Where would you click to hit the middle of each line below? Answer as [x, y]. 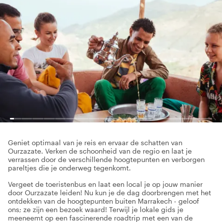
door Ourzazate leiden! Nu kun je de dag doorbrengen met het [110, 193]
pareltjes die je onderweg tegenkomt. [69, 168]
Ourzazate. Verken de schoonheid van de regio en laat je [100, 151]
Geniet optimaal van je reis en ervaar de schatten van [95, 142]
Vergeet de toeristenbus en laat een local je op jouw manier [105, 184]
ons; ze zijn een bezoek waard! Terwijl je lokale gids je [96, 209]
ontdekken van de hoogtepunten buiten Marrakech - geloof [104, 201]
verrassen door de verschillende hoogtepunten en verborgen [106, 159]
